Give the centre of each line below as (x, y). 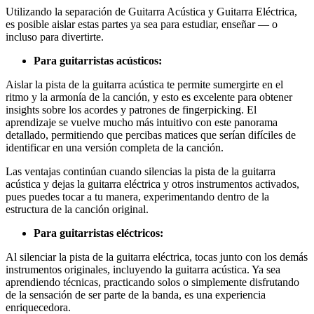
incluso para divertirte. (55, 37)
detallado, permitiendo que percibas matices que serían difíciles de (151, 135)
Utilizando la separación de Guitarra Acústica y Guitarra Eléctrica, (151, 12)
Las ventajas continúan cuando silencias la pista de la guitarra (141, 171)
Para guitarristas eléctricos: (98, 233)
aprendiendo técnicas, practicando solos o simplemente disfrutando (152, 282)
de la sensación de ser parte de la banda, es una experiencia (136, 295)
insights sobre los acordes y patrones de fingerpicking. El (131, 110)
